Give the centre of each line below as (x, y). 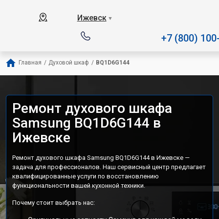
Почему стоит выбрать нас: (54, 203)
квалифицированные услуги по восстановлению (86, 176)
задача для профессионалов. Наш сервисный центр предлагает (109, 167)
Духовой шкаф (69, 63)
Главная (30, 63)
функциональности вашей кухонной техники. (79, 186)
